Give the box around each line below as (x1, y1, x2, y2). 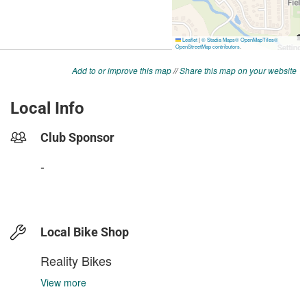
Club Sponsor (40, 130, 114, 145)
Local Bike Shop (40, 225, 129, 239)
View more (40, 275, 86, 289)
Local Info (10, 99, 84, 118)
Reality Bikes (40, 251, 112, 269)
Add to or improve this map (72, 64, 171, 76)
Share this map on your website (180, 64, 297, 76)
